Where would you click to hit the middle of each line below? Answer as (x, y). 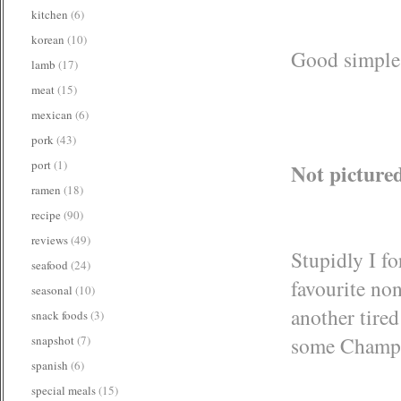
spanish (50, 365)
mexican (52, 114)
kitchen (50, 14)
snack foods (60, 315)
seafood (50, 264)
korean (48, 39)
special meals (64, 390)
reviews (50, 239)
